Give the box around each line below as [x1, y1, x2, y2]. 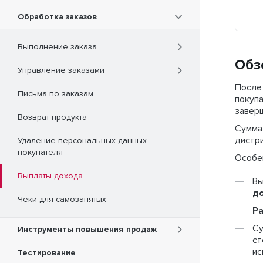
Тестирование [18, 249, 76, 257]
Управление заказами [18, 66, 104, 75]
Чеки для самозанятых [18, 195, 106, 204]
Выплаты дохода [18, 172, 83, 180]
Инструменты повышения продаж [18, 225, 157, 234]
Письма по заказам [18, 90, 93, 98]
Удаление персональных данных [18, 137, 147, 145]
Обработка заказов [18, 13, 97, 21]
